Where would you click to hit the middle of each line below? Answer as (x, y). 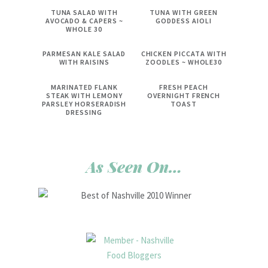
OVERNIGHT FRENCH (184, 96)
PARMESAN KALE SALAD (84, 54)
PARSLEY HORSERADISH (84, 104)
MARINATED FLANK (84, 87)
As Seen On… (134, 167)
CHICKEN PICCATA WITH (184, 54)
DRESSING (84, 112)
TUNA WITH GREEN (184, 12)
